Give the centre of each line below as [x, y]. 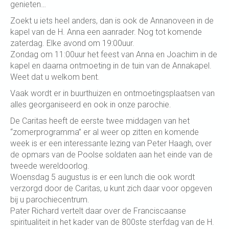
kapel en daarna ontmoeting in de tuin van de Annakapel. [111, 66]
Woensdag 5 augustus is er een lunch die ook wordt [102, 177]
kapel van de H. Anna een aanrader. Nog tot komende [106, 32]
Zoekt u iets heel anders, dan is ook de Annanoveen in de [112, 21]
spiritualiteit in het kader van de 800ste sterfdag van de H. [112, 222]
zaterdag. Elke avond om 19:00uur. [72, 43]
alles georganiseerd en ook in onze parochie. [91, 105]
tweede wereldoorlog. [50, 166]
